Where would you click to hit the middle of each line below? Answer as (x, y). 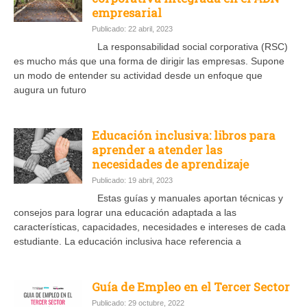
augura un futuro (50, 89)
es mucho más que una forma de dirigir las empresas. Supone (149, 61)
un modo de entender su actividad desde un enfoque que (138, 75)
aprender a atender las (157, 149)
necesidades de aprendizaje (170, 164)
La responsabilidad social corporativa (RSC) (190, 46)
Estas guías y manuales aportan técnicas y (187, 198)
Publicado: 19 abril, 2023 (132, 180)
